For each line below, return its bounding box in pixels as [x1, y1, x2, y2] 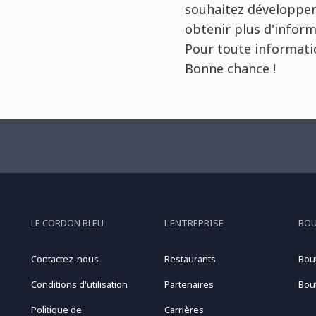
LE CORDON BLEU [30, 217, 104, 230]
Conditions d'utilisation [30, 278, 128, 291]
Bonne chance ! [184, 60, 276, 78]
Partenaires [164, 278, 214, 291]
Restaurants [164, 253, 217, 266]
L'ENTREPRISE [164, 217, 224, 230]
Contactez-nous [30, 253, 99, 266]
